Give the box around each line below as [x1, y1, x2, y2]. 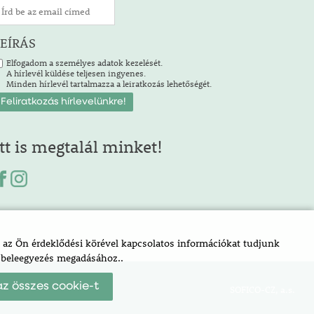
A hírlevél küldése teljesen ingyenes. [6, 67, 146, 78]
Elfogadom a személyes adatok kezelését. [6, 57, 163, 68]
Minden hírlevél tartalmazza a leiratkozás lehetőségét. [6, 78, 212, 89]
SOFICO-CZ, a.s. [230, 283, 296, 296]
